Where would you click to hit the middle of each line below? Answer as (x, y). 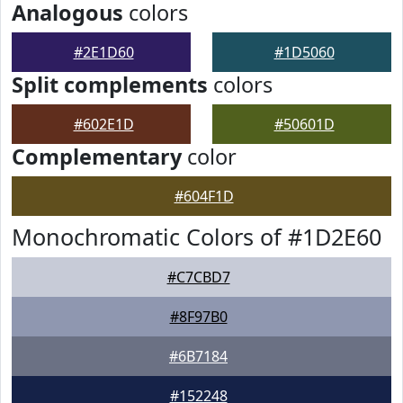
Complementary (97, 157)
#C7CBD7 (198, 277)
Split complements (110, 85)
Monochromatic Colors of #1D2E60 (197, 237)
